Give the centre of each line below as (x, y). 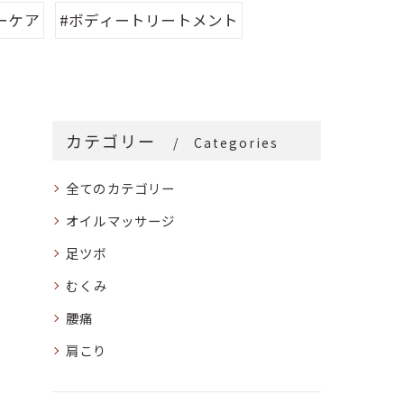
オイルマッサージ (121, 220)
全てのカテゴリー (121, 188)
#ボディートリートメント (149, 20)
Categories (237, 142)
